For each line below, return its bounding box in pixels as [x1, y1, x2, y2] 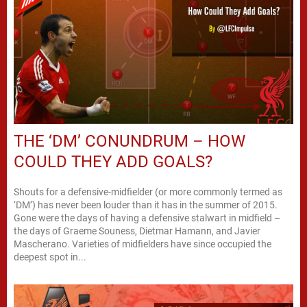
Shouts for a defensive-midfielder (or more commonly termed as [14, 186, 282, 198]
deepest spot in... [14, 251, 86, 263]
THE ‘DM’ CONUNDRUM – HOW [14, 132, 245, 151]
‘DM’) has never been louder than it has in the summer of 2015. [14, 199, 278, 211]
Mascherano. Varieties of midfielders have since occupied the [14, 238, 271, 250]
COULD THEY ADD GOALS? [14, 152, 212, 172]
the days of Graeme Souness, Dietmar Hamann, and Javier [14, 225, 260, 237]
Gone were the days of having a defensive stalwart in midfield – [14, 212, 280, 224]
